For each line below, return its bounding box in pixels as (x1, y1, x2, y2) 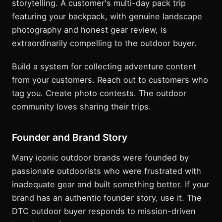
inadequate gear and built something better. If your (12, 179, 209, 190)
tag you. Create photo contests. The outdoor (12, 88, 186, 99)
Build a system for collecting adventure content (12, 61, 196, 72)
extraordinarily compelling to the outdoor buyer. (12, 38, 197, 49)
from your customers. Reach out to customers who (12, 75, 208, 85)
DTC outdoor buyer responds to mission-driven (12, 206, 196, 217)
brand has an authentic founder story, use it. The (12, 193, 202, 203)
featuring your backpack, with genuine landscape (12, 11, 202, 22)
